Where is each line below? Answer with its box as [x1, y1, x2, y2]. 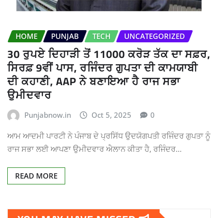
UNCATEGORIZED [124, 31, 185, 41]
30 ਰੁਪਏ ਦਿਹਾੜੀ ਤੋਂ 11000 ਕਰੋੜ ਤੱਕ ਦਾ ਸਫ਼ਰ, [7, 43, 210, 64]
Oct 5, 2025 [91, 109, 132, 120]
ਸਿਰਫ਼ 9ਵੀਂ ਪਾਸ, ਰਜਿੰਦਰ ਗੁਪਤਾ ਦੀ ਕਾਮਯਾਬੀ [7, 57, 198, 78]
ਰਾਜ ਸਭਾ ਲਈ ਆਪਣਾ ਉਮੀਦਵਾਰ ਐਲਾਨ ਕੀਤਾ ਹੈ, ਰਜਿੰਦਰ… [7, 144, 182, 155]
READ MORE [15, 171, 57, 181]
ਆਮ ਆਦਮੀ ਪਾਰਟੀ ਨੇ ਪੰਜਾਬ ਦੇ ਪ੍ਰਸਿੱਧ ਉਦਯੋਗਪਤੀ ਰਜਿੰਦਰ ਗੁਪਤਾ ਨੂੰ [7, 130, 210, 142]
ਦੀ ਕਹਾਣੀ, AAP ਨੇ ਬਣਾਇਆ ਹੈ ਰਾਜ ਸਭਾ [7, 71, 180, 91]
